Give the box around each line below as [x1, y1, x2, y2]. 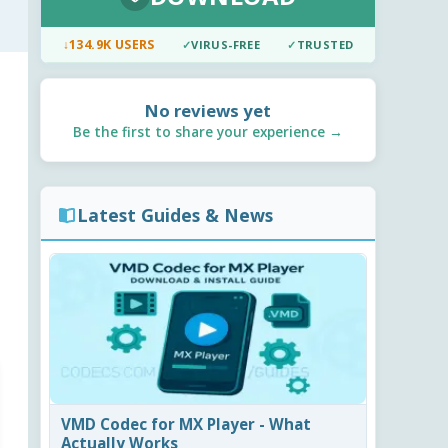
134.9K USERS [68, 36, 155, 54]
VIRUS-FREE [191, 37, 261, 53]
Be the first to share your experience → [73, 122, 343, 142]
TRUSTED [296, 37, 354, 53]
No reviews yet [145, 99, 271, 123]
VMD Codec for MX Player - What [61, 413, 312, 434]
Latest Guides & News [77, 203, 273, 228]
